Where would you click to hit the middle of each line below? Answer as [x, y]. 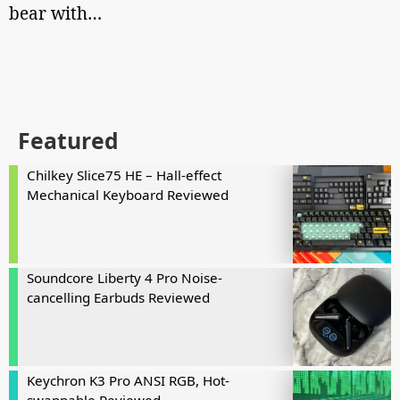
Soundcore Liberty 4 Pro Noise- [125, 278]
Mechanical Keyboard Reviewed [128, 195]
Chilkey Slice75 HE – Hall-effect [124, 175]
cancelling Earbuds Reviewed [118, 297]
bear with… [55, 13]
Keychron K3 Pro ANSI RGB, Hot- [128, 380]
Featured [68, 141]
